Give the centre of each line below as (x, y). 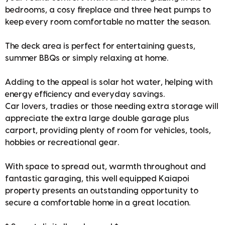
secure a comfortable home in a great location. (98, 203)
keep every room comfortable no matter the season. (108, 22)
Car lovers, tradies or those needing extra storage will (112, 107)
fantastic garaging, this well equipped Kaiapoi (97, 179)
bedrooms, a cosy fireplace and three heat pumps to (108, 10)
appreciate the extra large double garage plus (97, 119)
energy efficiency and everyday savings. (85, 95)
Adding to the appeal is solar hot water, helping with (109, 83)
